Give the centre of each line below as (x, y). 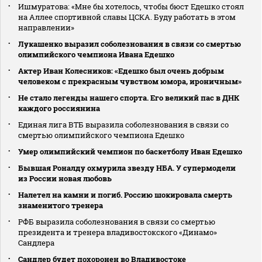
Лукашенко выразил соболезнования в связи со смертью (130, 44)
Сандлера (36, 243)
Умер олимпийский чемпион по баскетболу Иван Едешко (130, 152)
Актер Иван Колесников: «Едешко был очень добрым (121, 71)
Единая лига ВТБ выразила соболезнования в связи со (123, 125)
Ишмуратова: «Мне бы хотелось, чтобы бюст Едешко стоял (131, 7)
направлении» (46, 28)
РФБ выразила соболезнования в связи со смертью (117, 222)
